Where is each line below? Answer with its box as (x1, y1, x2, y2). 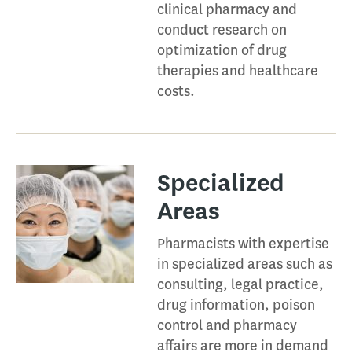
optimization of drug (157, 41, 287, 60)
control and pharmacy (157, 316, 297, 335)
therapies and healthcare (157, 61, 318, 80)
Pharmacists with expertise (157, 234, 329, 253)
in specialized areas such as (157, 255, 332, 273)
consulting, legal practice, (157, 275, 324, 294)
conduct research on (157, 20, 287, 39)
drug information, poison (157, 295, 315, 314)
